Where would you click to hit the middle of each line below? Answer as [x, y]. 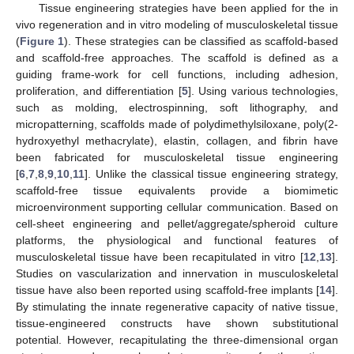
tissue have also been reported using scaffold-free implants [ [168, 290]
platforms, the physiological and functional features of [177, 240]
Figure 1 [42, 41]
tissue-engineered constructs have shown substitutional [177, 323]
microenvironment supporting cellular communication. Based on [177, 207]
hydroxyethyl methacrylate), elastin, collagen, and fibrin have [177, 140]
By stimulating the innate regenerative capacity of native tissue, [177, 306]
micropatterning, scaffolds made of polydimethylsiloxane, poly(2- [177, 124]
